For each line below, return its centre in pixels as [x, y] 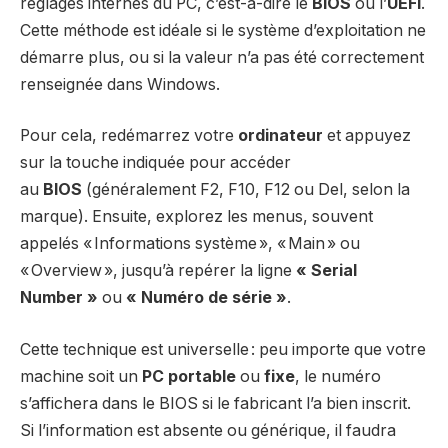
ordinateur [280, 136]
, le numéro [338, 376]
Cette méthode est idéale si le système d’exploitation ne [223, 30]
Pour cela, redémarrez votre [129, 136]
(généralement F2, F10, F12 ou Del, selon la [246, 190]
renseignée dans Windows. [120, 84]
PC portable [189, 376]
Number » [59, 298]
